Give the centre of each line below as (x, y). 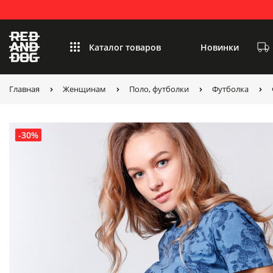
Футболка (230, 89)
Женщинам (84, 89)
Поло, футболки (159, 89)
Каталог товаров (125, 47)
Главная (24, 89)
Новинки (220, 47)
